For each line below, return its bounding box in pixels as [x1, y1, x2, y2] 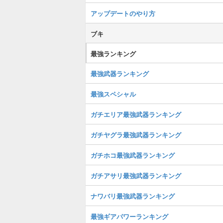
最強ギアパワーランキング [91, 212, 168, 221]
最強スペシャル [91, 89, 136, 99]
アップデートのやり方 [91, 8, 155, 18]
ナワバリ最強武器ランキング [91, 191, 175, 201]
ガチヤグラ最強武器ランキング [91, 130, 181, 139]
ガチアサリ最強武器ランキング [91, 171, 181, 180]
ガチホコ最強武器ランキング [91, 150, 175, 160]
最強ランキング [91, 49, 136, 58]
